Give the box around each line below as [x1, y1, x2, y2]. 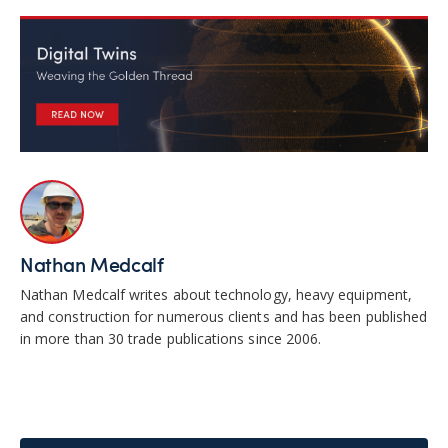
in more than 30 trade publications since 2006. [20, 329, 322, 349]
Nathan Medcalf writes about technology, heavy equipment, [20, 285, 412, 305]
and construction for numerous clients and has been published [20, 307, 428, 327]
